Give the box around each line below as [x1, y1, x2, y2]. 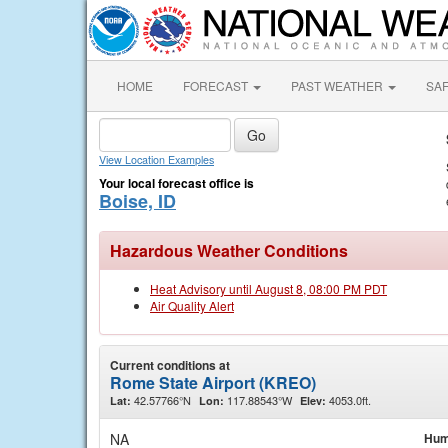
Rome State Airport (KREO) [110, 371, 316, 394]
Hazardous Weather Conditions [110, 239, 348, 262]
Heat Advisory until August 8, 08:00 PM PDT [150, 280, 387, 297]
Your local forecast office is [99, 174, 254, 192]
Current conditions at [110, 356, 230, 374]
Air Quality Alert [150, 297, 234, 314]
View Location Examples [99, 152, 214, 167]
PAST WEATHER [291, 77, 386, 94]
